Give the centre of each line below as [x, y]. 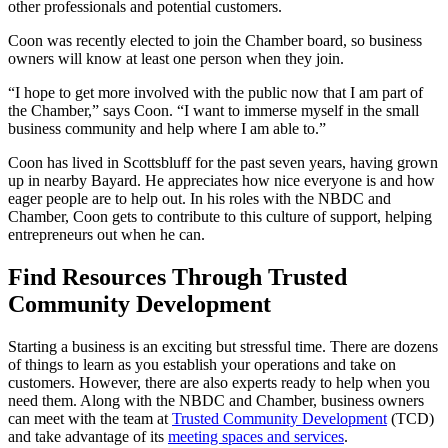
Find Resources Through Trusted [177, 277]
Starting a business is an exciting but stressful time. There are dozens [223, 347]
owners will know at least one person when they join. [176, 59]
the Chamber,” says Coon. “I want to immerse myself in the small [213, 111]
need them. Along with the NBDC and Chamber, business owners [216, 401]
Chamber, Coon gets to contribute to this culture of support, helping [220, 217]
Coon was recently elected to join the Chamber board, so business [215, 41]
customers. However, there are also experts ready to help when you [219, 383]
